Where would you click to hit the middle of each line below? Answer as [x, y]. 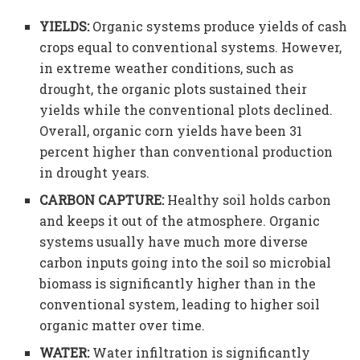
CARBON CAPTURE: [102, 200]
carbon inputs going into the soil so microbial [186, 263]
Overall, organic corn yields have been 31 [171, 131]
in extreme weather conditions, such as [167, 68]
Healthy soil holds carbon [248, 200]
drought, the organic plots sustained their [174, 89]
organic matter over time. [123, 325]
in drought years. [95, 173]
